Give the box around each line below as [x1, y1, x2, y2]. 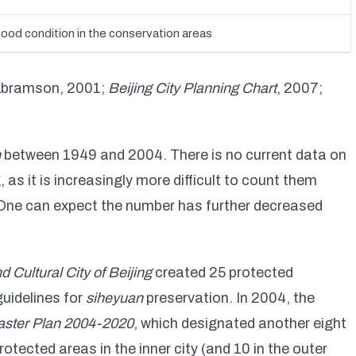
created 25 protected [155, 265, 293, 281]
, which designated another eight [133, 315, 346, 331]
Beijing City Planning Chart [108, 80, 277, 96]
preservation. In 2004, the [146, 290, 315, 306]
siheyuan [86, 290, 146, 306]
